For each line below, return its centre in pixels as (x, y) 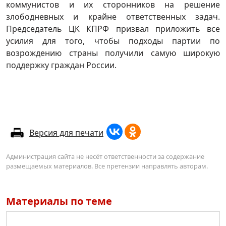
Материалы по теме (59, 201)
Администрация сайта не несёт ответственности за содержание (105, 156)
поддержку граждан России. (62, 65)
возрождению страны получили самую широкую (113, 53)
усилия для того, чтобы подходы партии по (113, 41)
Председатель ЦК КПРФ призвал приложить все (113, 29)
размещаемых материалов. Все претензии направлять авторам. (107, 166)
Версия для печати (66, 132)
